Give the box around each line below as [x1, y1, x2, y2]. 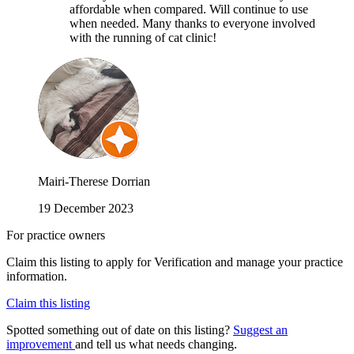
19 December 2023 [38, 201, 134, 215]
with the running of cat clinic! [70, 30, 217, 44]
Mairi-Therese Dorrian [38, 174, 150, 188]
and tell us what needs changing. [75, 337, 237, 351]
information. [6, 269, 67, 283]
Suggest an [233, 322, 288, 337]
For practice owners [6, 228, 105, 242]
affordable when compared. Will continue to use [70, 2, 308, 16]
